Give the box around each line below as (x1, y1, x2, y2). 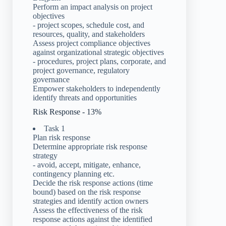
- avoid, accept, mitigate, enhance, (33, 160, 141, 169)
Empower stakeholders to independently (33, 84, 160, 93)
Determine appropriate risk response (33, 142, 147, 151)
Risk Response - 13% (33, 107, 101, 116)
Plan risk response (33, 133, 90, 142)
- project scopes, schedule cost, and (33, 20, 144, 29)
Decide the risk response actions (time (33, 178, 153, 187)
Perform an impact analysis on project (33, 2, 152, 11)
